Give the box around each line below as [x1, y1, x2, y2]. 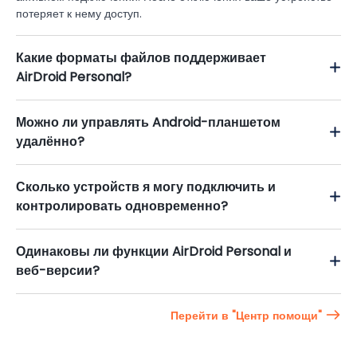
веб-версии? [16, 261, 100, 280]
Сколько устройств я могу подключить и [16, 177, 276, 196]
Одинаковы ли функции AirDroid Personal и [16, 241, 292, 261]
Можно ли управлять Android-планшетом [16, 112, 280, 131]
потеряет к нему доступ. [16, 5, 142, 22]
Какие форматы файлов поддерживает [16, 48, 266, 67]
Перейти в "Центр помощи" [171, 307, 325, 324]
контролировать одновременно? [16, 196, 228, 215]
